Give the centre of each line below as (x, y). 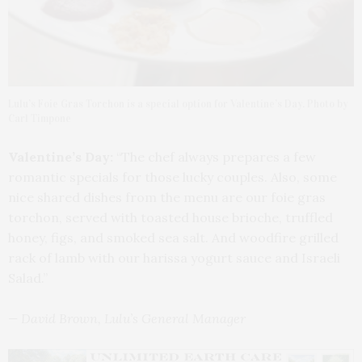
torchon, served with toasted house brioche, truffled (170, 217)
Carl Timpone (40, 118)
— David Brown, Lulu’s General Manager (127, 318)
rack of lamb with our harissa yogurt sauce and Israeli (174, 257)
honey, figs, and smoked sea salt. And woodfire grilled (173, 237)
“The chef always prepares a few (215, 156)
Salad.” (28, 278)
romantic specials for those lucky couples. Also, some (173, 177)
